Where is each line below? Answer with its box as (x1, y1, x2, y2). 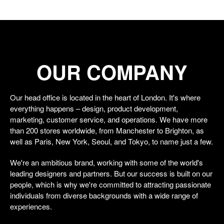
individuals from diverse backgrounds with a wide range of (10, 190, 198, 200)
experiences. (10, 201, 52, 211)
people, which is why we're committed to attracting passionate (10, 179, 211, 189)
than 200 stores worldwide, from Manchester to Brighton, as (10, 125, 204, 135)
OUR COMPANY (36, 57, 187, 86)
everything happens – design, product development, (10, 103, 178, 113)
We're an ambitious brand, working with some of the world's (10, 157, 203, 167)
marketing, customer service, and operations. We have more (10, 114, 207, 124)
